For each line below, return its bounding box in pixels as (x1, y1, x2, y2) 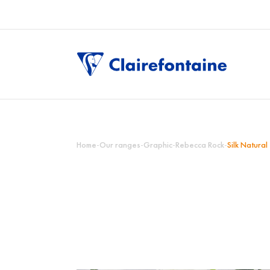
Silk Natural (227, 139, 268, 150)
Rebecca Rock (175, 139, 224, 150)
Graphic (143, 139, 172, 150)
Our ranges (99, 139, 140, 150)
